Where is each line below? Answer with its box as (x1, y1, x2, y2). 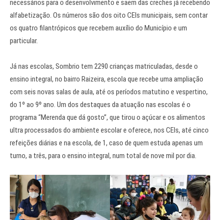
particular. (10, 36, 38, 45)
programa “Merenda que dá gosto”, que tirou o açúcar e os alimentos (10, 113, 205, 122)
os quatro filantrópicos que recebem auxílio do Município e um (10, 24, 187, 32)
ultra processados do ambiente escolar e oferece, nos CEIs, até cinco (10, 126, 209, 135)
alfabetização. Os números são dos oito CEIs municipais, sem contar (10, 11, 208, 20)
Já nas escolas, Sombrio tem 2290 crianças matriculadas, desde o (10, 62, 198, 71)
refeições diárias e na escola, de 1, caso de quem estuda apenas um (10, 138, 203, 147)
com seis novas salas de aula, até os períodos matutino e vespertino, (10, 87, 208, 96)
